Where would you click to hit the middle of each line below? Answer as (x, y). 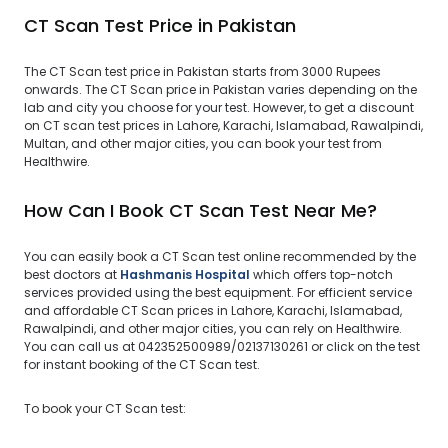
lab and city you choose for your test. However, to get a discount (219, 107)
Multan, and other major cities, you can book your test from (203, 143)
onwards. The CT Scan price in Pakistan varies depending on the (220, 89)
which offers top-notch (321, 274)
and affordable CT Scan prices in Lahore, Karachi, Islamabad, (213, 310)
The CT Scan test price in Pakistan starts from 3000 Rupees (202, 71)
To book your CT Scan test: (105, 408)
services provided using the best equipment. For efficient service (218, 292)
